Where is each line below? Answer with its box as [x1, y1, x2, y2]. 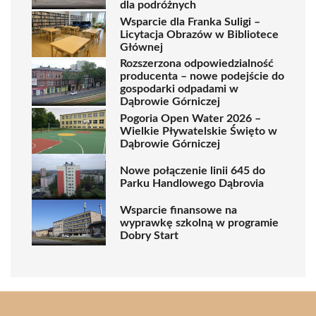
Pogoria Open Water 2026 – [120, 112, 261, 124]
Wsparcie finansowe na [120, 204, 237, 216]
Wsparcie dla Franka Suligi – [120, 16, 260, 28]
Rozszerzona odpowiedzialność [120, 58, 274, 69]
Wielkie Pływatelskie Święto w [120, 125, 277, 137]
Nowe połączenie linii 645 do [120, 164, 265, 176]
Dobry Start [120, 229, 178, 241]
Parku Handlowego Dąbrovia [120, 177, 264, 189]
